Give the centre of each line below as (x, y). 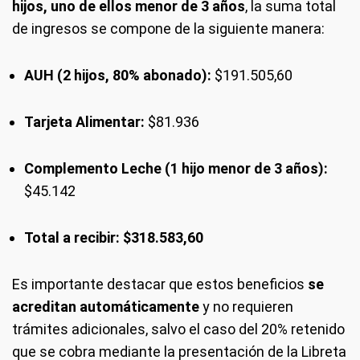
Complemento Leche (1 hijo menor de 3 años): (176, 168)
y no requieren (246, 306)
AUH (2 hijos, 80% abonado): (118, 75)
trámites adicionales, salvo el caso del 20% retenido (178, 329)
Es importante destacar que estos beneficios (160, 284)
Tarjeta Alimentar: (84, 121)
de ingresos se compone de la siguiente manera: (168, 28)
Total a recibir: (72, 237)
